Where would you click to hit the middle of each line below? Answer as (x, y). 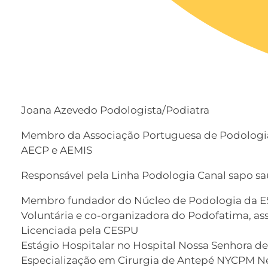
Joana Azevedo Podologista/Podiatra (115, 110)
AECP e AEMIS (57, 150)
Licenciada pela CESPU (80, 231)
